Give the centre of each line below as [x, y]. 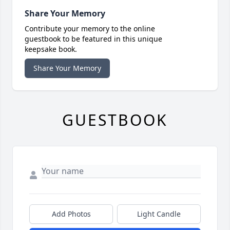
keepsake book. [51, 49]
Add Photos [71, 214]
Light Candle [159, 214]
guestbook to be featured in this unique [93, 39]
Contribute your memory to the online [90, 29]
